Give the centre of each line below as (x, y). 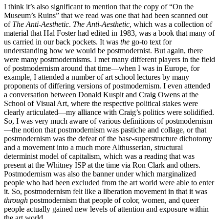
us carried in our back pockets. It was (62, 42)
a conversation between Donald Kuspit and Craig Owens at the (101, 95)
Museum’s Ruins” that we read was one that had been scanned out (106, 16)
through (16, 200)
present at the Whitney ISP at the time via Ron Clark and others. (102, 165)
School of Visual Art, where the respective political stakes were (101, 104)
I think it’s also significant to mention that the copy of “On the (99, 7)
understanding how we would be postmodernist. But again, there (103, 51)
